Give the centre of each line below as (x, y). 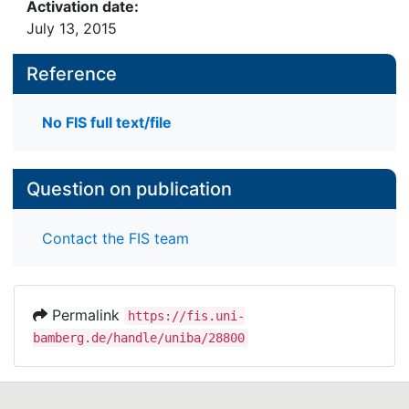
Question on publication (129, 189)
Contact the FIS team (115, 238)
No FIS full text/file (107, 123)
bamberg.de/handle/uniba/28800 (139, 337)
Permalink (86, 315)
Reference (72, 74)
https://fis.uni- (186, 315)
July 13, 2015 (72, 28)
